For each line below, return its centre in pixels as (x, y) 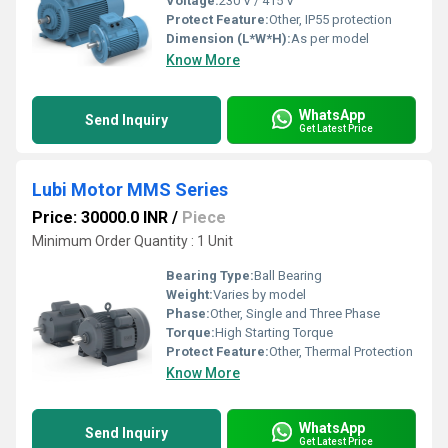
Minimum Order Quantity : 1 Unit (132, 241)
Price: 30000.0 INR (100, 217)
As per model (330, 38)
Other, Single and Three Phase (295, 313)
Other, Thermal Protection (341, 351)
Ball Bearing (288, 275)
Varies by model (259, 294)
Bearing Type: (210, 275)
